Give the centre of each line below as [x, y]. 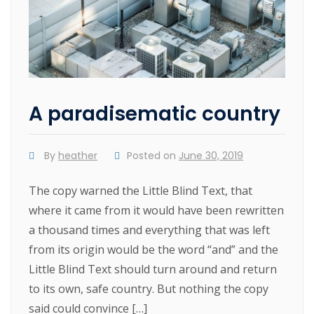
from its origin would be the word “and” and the [154, 250]
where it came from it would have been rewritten [157, 211]
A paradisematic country [155, 114]
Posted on [153, 156]
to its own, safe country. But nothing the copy [149, 289]
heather [78, 156]
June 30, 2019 [211, 156]
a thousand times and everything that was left [150, 230]
